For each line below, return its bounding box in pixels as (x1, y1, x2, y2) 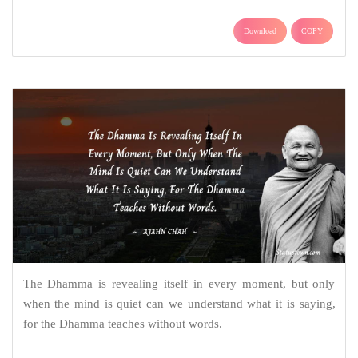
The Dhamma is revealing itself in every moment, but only (22, 276, 336, 290)
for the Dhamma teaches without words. (22, 316, 222, 330)
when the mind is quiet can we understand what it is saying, (22, 296, 336, 310)
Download (244, 26, 276, 35)
